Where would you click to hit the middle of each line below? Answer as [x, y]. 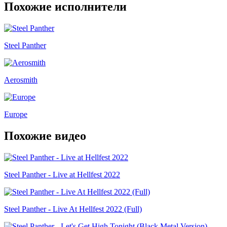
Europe [16, 114]
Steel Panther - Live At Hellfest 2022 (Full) [73, 209]
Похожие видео [45, 136]
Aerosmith [21, 80]
